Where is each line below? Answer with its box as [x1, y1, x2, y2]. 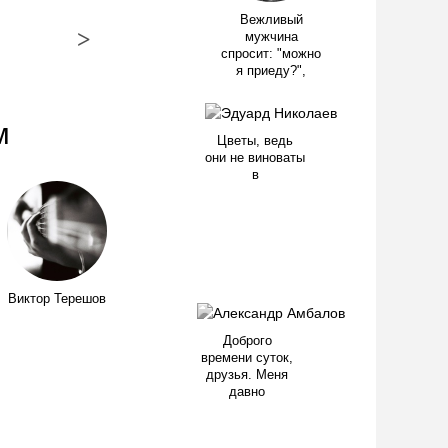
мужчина [244, 30, 298, 44]
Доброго [222, 334, 272, 349]
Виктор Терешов [8, 292, 106, 307]
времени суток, [201, 351, 293, 366]
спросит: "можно [221, 47, 321, 61]
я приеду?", [236, 64, 306, 78]
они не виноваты [205, 151, 305, 166]
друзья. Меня [206, 368, 288, 383]
